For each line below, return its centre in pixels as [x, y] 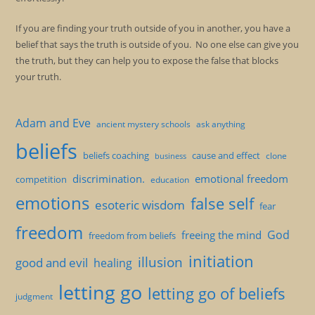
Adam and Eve [53, 123]
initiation [221, 261]
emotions [53, 203]
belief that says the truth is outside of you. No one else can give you [157, 44]
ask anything [221, 124]
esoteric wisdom [140, 205]
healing [113, 263]
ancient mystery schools [144, 124]
